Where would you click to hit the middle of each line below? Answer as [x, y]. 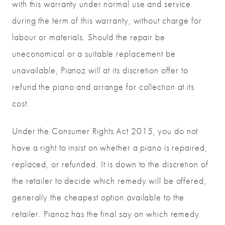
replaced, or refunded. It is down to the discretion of [110, 164]
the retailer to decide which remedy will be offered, [109, 181]
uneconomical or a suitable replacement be [94, 54]
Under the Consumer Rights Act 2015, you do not [105, 131]
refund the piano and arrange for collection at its [103, 87]
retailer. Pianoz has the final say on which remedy [106, 214]
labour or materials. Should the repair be [89, 37]
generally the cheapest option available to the [98, 197]
